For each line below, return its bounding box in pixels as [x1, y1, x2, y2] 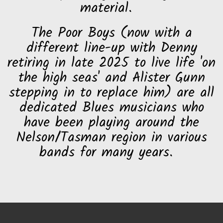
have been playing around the [24, 112, 199, 134]
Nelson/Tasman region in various [16, 127, 207, 149]
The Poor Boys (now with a [31, 22, 192, 45]
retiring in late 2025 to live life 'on [7, 52, 216, 75]
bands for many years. [39, 142, 184, 164]
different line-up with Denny [26, 37, 197, 60]
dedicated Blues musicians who [19, 97, 204, 119]
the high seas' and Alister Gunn [18, 67, 205, 90]
